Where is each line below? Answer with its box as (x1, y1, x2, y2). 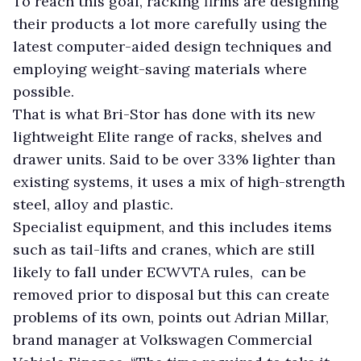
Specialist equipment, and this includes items (13, 217, 332, 236)
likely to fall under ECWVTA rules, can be (13, 262, 306, 281)
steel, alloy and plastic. (13, 194, 173, 214)
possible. (13, 81, 74, 101)
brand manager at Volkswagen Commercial (13, 330, 313, 349)
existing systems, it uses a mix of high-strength (13, 172, 345, 191)
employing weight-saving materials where (13, 59, 307, 78)
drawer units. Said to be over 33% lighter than (13, 149, 335, 168)
